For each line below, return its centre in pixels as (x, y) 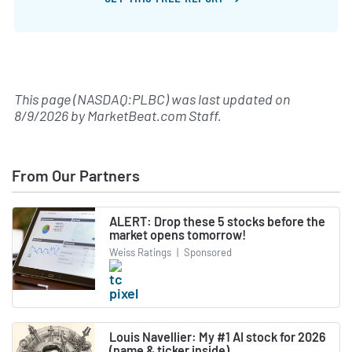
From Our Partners (76, 176)
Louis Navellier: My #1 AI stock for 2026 (218, 336)
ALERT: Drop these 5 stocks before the (217, 222)
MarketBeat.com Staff (152, 116)
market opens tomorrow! (178, 235)
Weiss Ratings (140, 252)
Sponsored (207, 252)
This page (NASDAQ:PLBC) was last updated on (152, 99)
